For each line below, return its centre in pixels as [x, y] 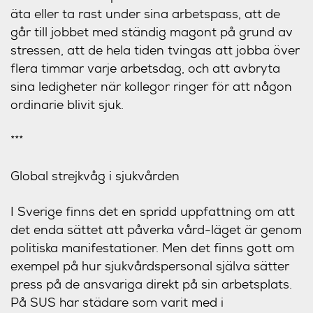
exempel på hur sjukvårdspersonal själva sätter [150, 266]
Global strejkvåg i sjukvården [95, 176]
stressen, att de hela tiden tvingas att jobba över [155, 50]
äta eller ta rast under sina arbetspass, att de [145, 14]
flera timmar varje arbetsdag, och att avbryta [145, 68]
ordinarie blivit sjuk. [67, 104]
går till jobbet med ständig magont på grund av [152, 32]
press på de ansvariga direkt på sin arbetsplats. [151, 284]
